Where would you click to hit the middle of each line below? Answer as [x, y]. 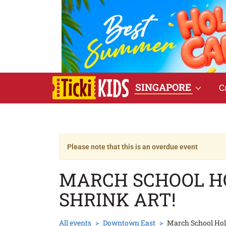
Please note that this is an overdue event [132, 147]
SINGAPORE [163, 87]
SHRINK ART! [117, 199]
